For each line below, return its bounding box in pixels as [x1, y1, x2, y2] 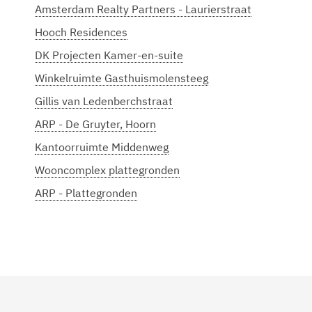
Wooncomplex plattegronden [35, 163, 180, 177]
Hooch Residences [35, 25, 127, 39]
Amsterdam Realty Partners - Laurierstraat [35, 2, 251, 16]
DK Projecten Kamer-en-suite [35, 48, 183, 62]
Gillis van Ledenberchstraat [35, 94, 173, 108]
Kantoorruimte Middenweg [35, 140, 169, 154]
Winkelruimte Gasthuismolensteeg [35, 71, 208, 85]
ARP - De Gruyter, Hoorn [35, 117, 156, 131]
